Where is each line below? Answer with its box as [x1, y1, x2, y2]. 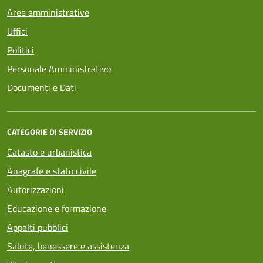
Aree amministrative [7, 5, 89, 19]
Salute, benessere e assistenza [7, 239, 129, 253]
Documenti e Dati [7, 80, 76, 95]
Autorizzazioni [7, 183, 64, 197]
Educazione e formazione [7, 201, 106, 215]
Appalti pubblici [7, 220, 68, 234]
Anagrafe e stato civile [7, 164, 96, 178]
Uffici [7, 24, 28, 38]
